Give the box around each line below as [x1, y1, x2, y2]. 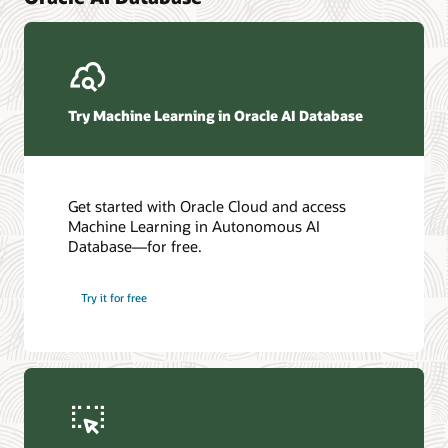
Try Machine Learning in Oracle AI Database [68, 105, 364, 125]
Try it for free [81, 290, 148, 305]
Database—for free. [68, 236, 203, 257]
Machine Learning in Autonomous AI [68, 216, 321, 237]
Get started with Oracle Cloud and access [68, 196, 347, 217]
